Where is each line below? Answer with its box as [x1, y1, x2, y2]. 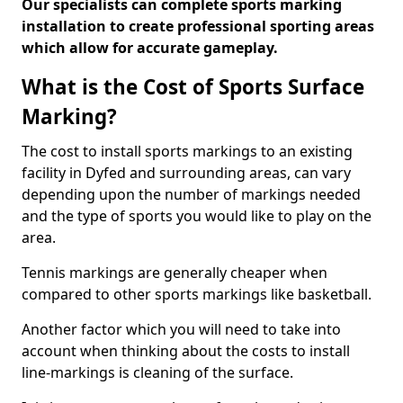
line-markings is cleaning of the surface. [22, 363, 293, 382]
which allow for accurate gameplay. [22, 38, 278, 58]
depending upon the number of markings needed [22, 184, 361, 204]
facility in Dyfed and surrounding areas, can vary [22, 163, 351, 183]
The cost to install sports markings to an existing [22, 141, 353, 161]
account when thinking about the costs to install [22, 341, 350, 361]
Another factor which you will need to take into [22, 319, 341, 339]
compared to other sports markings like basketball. [22, 284, 372, 304]
